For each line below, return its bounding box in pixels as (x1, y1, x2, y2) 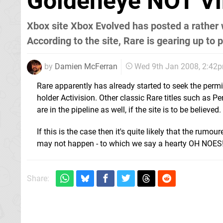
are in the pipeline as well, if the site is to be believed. (37, 105, 221, 114)
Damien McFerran (55, 61, 117, 71)
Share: (27, 173, 49, 183)
